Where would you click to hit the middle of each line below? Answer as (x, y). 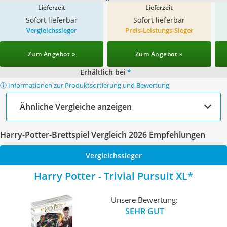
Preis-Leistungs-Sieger (159, 30)
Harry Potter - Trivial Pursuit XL (111, 176)
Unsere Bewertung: (145, 199)
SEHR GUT (144, 211)
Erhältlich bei (103, 72)
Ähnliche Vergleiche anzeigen (76, 107)
